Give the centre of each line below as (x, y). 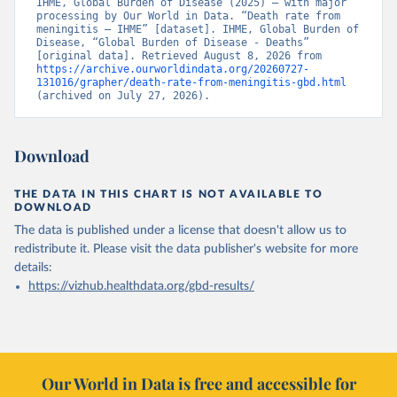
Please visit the (133, 249)
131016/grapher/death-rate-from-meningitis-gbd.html (191, 82)
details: (33, 268)
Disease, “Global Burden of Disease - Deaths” (173, 43)
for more (334, 249)
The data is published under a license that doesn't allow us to (180, 230)
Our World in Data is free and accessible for (198, 384)
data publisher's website (241, 249)
